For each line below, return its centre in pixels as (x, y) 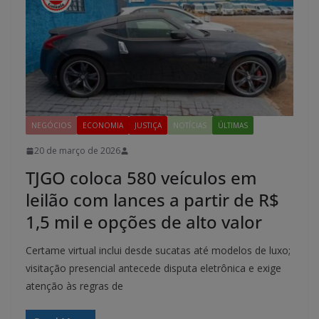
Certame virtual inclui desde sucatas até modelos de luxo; (158, 251)
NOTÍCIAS (190, 126)
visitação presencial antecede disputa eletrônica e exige (153, 268)
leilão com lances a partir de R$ (152, 200)
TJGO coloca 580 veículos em (141, 178)
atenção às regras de (74, 286)
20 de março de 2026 (77, 151)
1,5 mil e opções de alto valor (144, 222)
